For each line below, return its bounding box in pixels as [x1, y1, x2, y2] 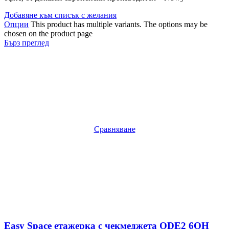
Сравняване [94, 124, 135, 133]
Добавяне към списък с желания [4, 10, 117, 19]
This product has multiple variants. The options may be [31, 19, 208, 29]
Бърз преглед [4, 38, 49, 47]
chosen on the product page [4, 29, 93, 38]
